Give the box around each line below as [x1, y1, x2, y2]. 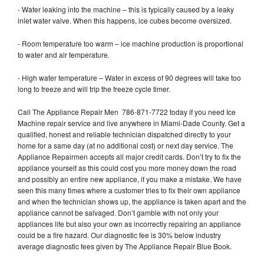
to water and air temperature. [18, 49, 111, 60]
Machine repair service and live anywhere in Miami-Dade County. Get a [18, 117, 245, 128]
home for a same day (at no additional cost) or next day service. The [18, 140, 233, 150]
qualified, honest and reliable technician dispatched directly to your [18, 128, 231, 139]
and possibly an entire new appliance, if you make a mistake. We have [18, 173, 242, 184]
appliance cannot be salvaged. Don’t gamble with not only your [18, 207, 219, 217]
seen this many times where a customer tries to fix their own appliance [18, 184, 240, 195]
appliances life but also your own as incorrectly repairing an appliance [18, 218, 241, 229]
